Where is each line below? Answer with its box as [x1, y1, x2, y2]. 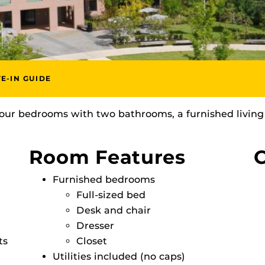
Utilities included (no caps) [53, 251, 185, 262]
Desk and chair [76, 205, 151, 216]
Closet [76, 235, 107, 247]
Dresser [76, 220, 114, 231]
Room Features [29, 146, 186, 169]
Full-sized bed [76, 189, 146, 201]
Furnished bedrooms [53, 174, 155, 185]
